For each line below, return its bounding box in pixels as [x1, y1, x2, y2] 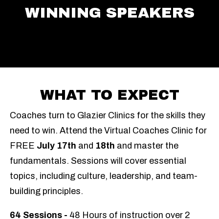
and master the [115, 141, 178, 151]
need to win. [10, 126, 60, 135]
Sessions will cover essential [69, 156, 186, 166]
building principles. [10, 186, 83, 196]
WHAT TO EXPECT [40, 88, 179, 103]
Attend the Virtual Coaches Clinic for [60, 126, 207, 135]
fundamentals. [10, 156, 69, 166]
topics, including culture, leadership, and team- [10, 171, 197, 181]
